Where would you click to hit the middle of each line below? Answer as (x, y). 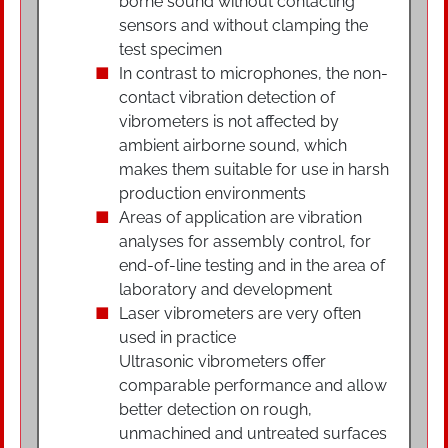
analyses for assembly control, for (245, 241)
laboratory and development (225, 289)
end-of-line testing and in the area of (252, 265)
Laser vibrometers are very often (240, 313)
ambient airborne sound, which (233, 145)
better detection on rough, (215, 409)
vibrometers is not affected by (229, 121)
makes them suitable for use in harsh (254, 169)
